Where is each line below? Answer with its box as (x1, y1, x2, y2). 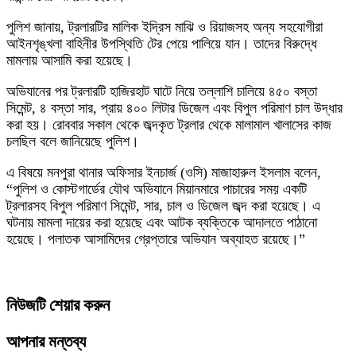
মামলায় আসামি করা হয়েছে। (6, 52, 133, 68)
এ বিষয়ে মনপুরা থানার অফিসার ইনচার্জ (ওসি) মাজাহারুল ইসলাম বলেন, (6, 164, 321, 180)
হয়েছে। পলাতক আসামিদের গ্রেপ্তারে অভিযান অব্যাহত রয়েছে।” (6, 231, 305, 247)
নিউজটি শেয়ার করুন (6, 296, 110, 315)
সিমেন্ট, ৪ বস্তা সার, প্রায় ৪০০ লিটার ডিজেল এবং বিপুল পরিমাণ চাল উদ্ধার (6, 100, 342, 116)
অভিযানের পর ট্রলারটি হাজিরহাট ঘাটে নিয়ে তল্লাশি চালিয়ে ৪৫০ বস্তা (6, 83, 317, 99)
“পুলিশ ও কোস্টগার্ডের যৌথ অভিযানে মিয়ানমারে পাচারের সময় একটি (6, 181, 307, 197)
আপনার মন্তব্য (6, 332, 86, 352)
